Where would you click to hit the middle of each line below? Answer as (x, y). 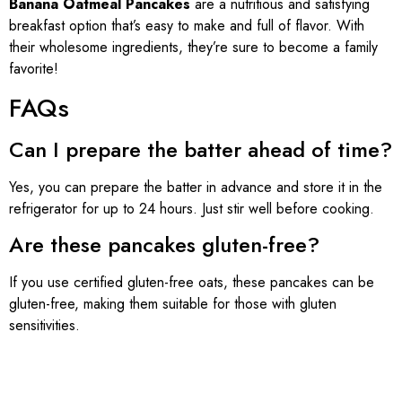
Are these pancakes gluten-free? (164, 245)
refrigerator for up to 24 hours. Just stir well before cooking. (192, 208)
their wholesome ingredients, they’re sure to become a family (193, 48)
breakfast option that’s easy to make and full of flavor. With (187, 26)
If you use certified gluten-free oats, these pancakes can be (192, 283)
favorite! (34, 69)
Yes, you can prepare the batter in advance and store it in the (196, 187)
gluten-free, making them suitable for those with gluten (173, 304)
